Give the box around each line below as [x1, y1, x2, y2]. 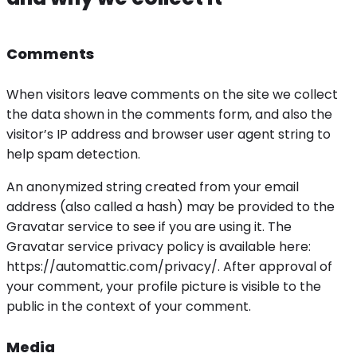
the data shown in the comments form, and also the [6, 105, 332, 124]
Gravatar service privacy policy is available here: [6, 237, 311, 257]
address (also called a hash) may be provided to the [6, 198, 335, 217]
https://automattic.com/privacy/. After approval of [6, 257, 332, 277]
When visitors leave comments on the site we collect [6, 85, 338, 104]
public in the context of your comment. [6, 297, 251, 316]
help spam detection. [6, 145, 140, 164]
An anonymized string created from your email [6, 178, 299, 197]
